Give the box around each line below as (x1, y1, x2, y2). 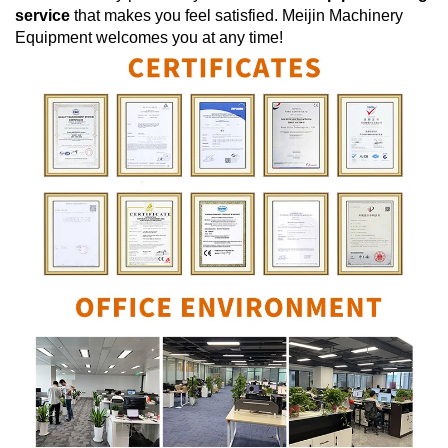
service (15, 6, 70, 24)
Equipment (15, 28, 92, 46)
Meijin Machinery (282, 6, 403, 24)
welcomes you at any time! (92, 28, 283, 46)
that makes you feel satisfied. (70, 6, 282, 24)
